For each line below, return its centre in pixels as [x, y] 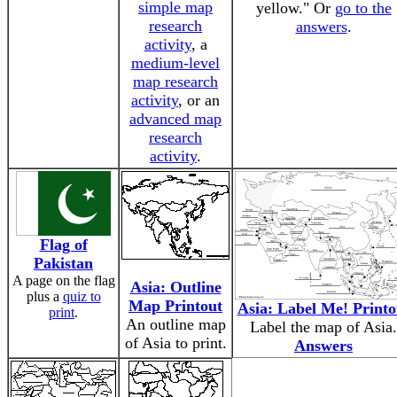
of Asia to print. [175, 343]
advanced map [175, 119]
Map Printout [175, 306]
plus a [44, 296]
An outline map [175, 324]
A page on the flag [63, 280]
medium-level [175, 63]
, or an [199, 100]
